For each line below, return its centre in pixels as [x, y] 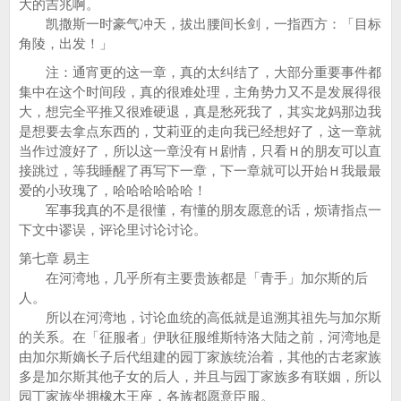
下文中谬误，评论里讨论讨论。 [113, 230]
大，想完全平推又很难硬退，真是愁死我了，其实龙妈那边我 [200, 111]
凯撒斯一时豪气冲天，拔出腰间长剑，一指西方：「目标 [200, 24]
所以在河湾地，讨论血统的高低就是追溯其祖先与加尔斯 [200, 317]
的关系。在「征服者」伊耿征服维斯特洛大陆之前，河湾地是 [200, 337]
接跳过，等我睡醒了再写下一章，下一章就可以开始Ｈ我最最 [200, 171]
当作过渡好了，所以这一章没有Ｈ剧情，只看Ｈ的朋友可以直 [200, 151]
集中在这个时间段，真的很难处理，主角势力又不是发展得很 [200, 92]
